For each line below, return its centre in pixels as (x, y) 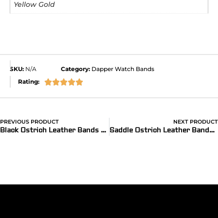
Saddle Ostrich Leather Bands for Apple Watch (212, 131)
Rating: (29, 82)
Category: (75, 69)
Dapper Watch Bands (123, 69)
